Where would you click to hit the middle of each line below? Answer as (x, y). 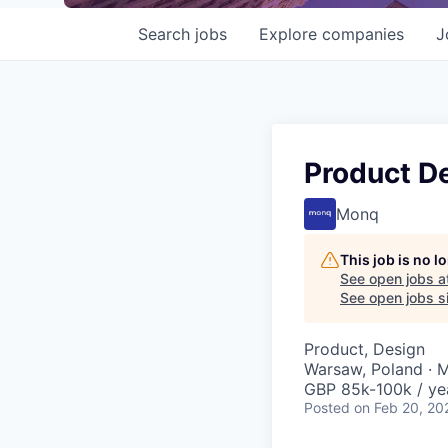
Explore (290, 34)
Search (166, 34)
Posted (327, 407)
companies (363, 34)
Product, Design (364, 349)
